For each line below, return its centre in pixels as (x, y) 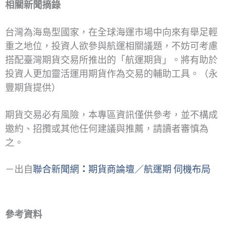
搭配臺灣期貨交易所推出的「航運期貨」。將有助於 (111, 60)
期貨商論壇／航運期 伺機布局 (149, 170)
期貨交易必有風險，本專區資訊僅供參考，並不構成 (111, 115)
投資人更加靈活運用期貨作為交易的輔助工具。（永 (111, 74)
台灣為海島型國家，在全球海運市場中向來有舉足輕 (111, 32)
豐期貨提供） (33, 88)
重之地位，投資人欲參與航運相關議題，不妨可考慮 (111, 46)
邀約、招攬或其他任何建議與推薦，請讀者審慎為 (107, 129)
